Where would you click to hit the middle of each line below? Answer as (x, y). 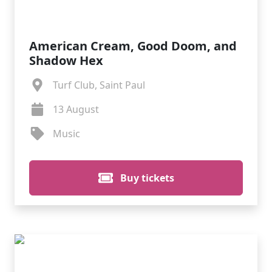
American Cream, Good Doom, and (133, 46)
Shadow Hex (66, 60)
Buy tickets (146, 178)
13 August (76, 109)
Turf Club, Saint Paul (99, 85)
